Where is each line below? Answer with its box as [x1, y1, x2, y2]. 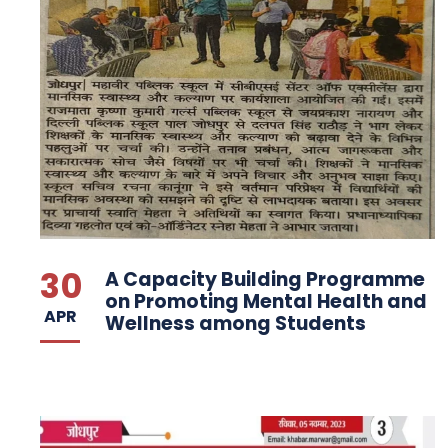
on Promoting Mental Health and [105, 287, 427, 315]
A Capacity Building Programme [105, 265, 425, 293]
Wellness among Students [105, 309, 366, 337]
